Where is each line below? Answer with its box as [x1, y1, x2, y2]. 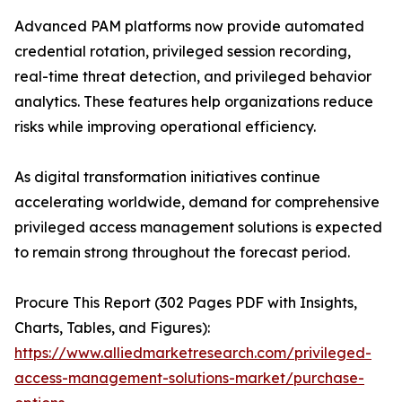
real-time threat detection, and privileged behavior [14, 67, 371, 86]
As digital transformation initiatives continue [14, 168, 320, 187]
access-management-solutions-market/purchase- [14, 369, 364, 388]
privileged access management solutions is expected [14, 218, 382, 237]
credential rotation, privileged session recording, [14, 42, 351, 61]
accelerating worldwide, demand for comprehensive [14, 193, 380, 212]
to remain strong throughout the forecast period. [14, 243, 350, 262]
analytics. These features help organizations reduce [14, 92, 373, 111]
